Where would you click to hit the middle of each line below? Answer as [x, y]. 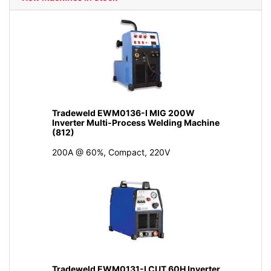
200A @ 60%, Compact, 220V [111, 152]
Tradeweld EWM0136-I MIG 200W [123, 113]
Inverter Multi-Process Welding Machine [135, 122]
